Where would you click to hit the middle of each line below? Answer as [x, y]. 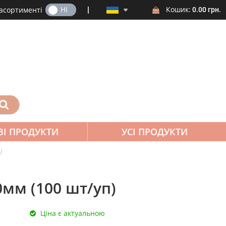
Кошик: [178, 9]
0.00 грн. [206, 10]
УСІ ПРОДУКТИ [154, 131]
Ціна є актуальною [72, 213]
